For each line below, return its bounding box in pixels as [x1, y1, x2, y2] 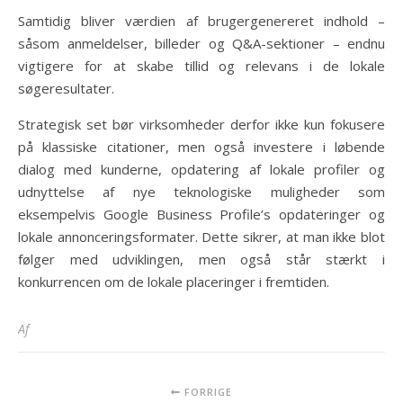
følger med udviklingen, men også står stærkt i [18, 249, 385, 268]
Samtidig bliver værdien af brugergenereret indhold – [18, 11, 385, 30]
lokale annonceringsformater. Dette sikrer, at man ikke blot [18, 227, 385, 246]
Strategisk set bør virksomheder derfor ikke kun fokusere [18, 114, 385, 133]
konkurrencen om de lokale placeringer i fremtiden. [18, 272, 329, 291]
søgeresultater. [18, 78, 114, 97]
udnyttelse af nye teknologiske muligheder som [18, 182, 385, 201]
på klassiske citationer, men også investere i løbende [18, 137, 385, 156]
